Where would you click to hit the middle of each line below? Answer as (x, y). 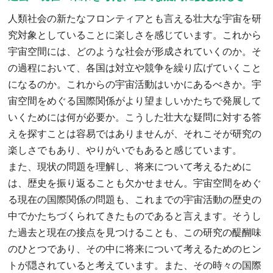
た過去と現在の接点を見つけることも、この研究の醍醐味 (135, 232)
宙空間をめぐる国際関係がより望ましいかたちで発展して (135, 101)
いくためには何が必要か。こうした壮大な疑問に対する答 (135, 117)
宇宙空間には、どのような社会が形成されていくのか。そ (135, 51)
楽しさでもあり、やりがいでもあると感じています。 (125, 150)
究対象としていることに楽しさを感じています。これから (135, 35)
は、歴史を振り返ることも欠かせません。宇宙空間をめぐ (135, 183)
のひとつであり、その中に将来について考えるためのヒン (135, 249)
